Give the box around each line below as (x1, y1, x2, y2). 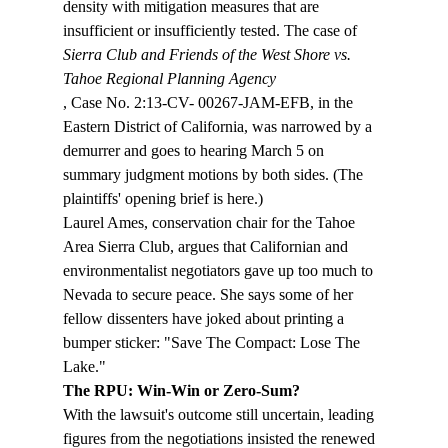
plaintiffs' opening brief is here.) (62, 190, 263, 208)
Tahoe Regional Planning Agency (62, 70, 276, 88)
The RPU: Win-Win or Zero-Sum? (62, 382, 300, 400)
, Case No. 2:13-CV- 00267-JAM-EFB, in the (62, 94, 357, 112)
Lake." (62, 358, 110, 376)
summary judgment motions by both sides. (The (62, 166, 367, 184)
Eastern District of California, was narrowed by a (62, 118, 376, 136)
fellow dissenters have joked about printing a (62, 310, 348, 328)
